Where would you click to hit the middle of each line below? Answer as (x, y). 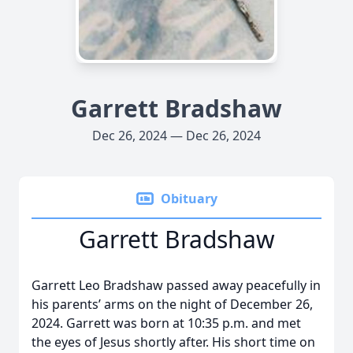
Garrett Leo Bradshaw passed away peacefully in (176, 285)
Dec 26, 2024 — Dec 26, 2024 (176, 136)
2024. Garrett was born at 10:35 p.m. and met (166, 323)
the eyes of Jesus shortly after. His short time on (173, 342)
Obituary (189, 199)
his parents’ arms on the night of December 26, (172, 304)
